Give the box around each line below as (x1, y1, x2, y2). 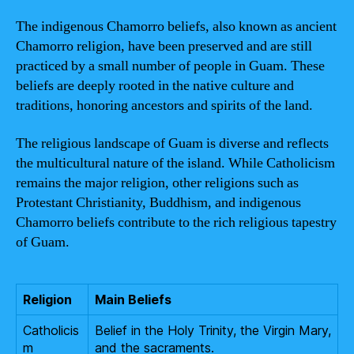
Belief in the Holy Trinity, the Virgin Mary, (95, 322, 331, 338)
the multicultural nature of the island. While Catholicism (16, 153, 335, 172)
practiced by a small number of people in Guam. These (16, 57, 325, 75)
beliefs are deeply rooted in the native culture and (16, 77, 294, 95)
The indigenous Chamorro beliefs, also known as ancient (16, 17, 337, 36)
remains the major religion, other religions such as (16, 173, 299, 192)
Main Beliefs (95, 291, 171, 307)
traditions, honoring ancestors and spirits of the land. (16, 96, 313, 115)
